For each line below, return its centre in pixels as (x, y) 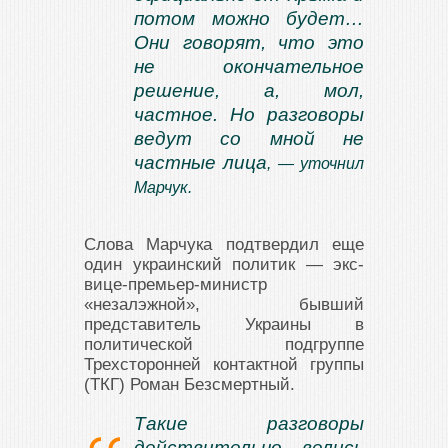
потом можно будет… (249, 18)
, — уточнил (316, 163)
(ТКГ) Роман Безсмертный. (189, 384)
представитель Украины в (224, 324)
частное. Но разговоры (249, 114)
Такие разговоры (249, 423)
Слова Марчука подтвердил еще (224, 244)
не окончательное (249, 66)
